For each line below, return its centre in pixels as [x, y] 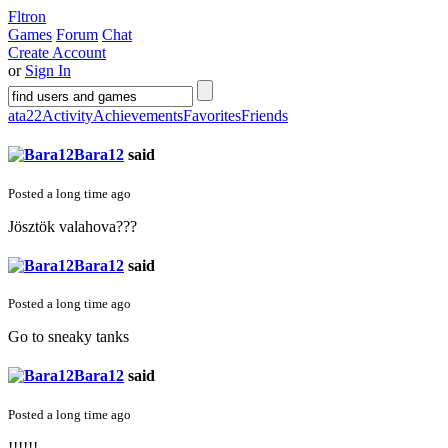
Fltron [27, 16]
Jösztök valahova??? [72, 226]
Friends [264, 115]
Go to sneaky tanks [68, 337]
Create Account [57, 52]
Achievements [138, 115]
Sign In [48, 70]
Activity [67, 115]
